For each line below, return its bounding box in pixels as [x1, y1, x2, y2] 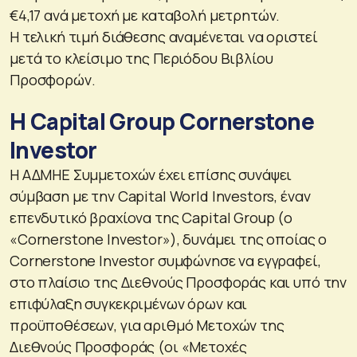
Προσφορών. [10, 69, 96, 89]
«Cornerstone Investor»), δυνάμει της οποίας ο [10, 229, 328, 249]
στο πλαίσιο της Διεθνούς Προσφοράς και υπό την [10, 272, 347, 292]
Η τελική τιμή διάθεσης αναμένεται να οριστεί [10, 26, 318, 46]
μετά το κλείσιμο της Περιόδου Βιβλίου [10, 48, 273, 68]
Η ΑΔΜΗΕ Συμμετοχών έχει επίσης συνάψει [10, 164, 292, 184]
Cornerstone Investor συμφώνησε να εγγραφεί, [10, 250, 321, 270]
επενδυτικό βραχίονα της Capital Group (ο [10, 207, 293, 227]
